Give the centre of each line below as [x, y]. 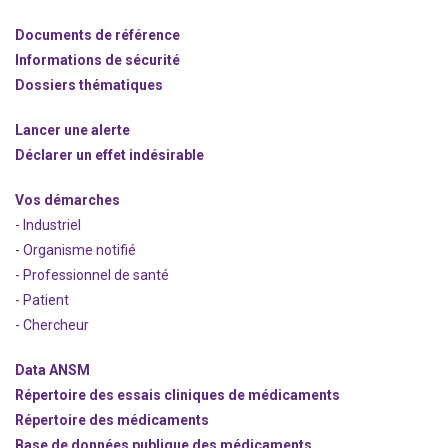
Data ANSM [52, 370]
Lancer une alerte [72, 130]
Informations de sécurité [97, 60]
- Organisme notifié [75, 250]
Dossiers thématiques [89, 85]
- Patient [42, 300]
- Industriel [48, 225]
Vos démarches [67, 200]
